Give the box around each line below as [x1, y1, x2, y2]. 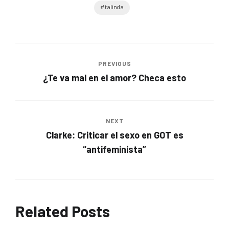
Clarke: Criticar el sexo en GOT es [45, 129, 184, 141]
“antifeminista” [83, 143, 146, 155]
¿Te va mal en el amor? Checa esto [43, 72, 186, 83]
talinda [105, 3, 124, 13]
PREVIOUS [98, 59, 131, 67]
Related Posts [15, 201, 110, 220]
